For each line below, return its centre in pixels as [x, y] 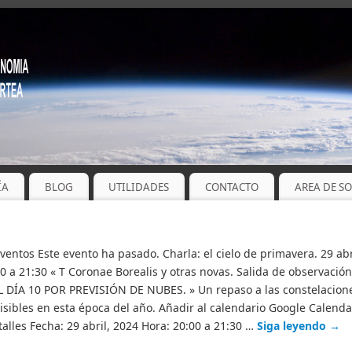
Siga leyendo [293, 326]
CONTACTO [232, 187]
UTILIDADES [139, 187]
